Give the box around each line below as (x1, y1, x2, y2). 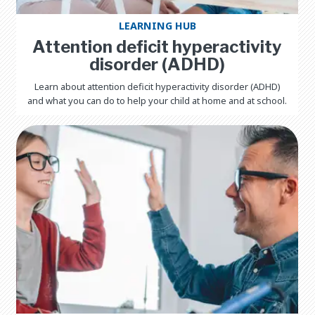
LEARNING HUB (118, 18, 196, 32)
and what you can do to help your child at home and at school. (27, 94, 288, 107)
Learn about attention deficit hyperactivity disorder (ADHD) (34, 79, 281, 93)
